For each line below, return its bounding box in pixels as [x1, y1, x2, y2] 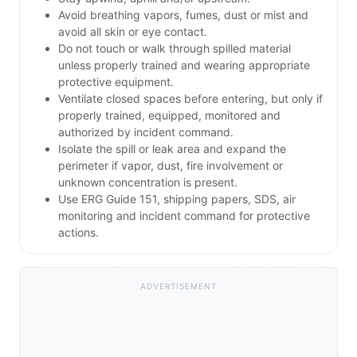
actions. [58, 226, 99, 240]
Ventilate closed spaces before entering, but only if [58, 92, 323, 106]
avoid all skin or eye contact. [58, 25, 207, 39]
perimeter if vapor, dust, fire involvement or [58, 159, 283, 173]
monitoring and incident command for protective [58, 209, 310, 223]
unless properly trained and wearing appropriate [58, 58, 310, 73]
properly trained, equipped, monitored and [58, 108, 280, 123]
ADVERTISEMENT [140, 281, 217, 292]
